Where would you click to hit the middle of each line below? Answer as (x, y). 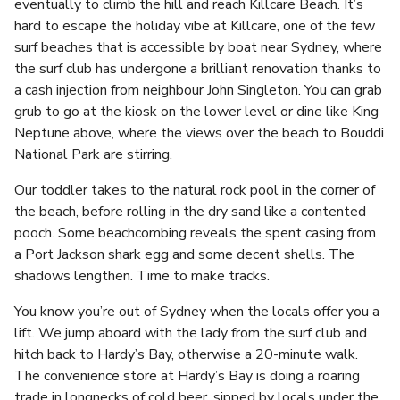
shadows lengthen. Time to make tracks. (142, 276)
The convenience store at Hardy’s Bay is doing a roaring (187, 376)
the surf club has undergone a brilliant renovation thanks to (198, 69)
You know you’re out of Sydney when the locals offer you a (197, 312)
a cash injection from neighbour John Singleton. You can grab (198, 90)
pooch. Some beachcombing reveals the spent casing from (195, 233)
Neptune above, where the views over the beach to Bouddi (199, 133)
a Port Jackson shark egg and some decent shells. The (184, 254)
